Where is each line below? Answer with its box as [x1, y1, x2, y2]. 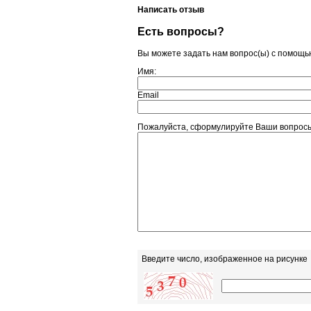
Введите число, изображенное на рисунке [142, 254, 308, 264]
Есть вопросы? [137, 25, 224, 37]
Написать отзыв [137, 5, 204, 15]
